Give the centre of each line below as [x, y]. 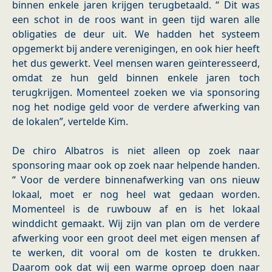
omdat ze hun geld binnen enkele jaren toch [136, 78]
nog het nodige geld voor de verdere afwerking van [136, 107]
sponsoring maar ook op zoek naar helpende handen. [136, 165]
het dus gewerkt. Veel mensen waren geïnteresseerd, [136, 63]
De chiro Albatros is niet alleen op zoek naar [136, 151]
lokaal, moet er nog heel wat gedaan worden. [136, 195]
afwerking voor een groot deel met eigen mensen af [136, 238]
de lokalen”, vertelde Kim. [70, 122]
